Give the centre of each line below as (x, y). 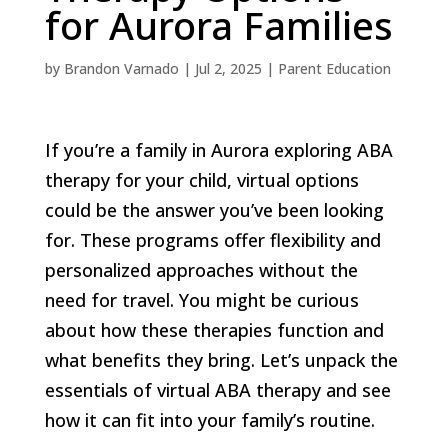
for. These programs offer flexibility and (212, 239)
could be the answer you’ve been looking (214, 209)
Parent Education (334, 68)
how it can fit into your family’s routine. (209, 419)
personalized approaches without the (201, 269)
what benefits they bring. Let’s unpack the (221, 359)
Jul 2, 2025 (228, 68)
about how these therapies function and (214, 329)
